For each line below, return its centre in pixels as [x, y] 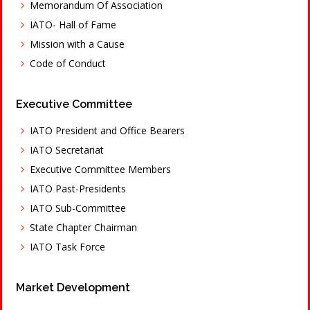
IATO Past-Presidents [78, 189]
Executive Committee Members [100, 169]
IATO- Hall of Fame [73, 25]
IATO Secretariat [67, 150]
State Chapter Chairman [83, 227]
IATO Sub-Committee [78, 208]
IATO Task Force [67, 247]
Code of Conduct [68, 63]
